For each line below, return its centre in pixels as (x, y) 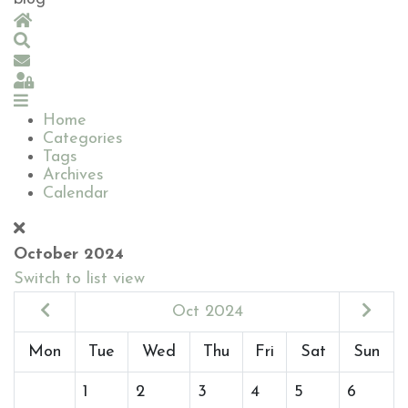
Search (54, 40)
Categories (83, 139)
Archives (73, 175)
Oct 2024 (207, 312)
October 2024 (69, 255)
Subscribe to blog (93, 60)
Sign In (59, 80)
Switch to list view (79, 279)
